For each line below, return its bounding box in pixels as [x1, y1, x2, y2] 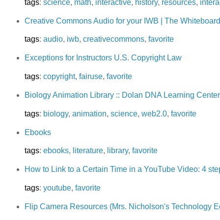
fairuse [79, 72, 103, 81]
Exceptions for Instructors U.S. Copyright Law [24, 54, 182, 62]
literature [72, 146, 103, 155]
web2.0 [141, 109, 167, 118]
